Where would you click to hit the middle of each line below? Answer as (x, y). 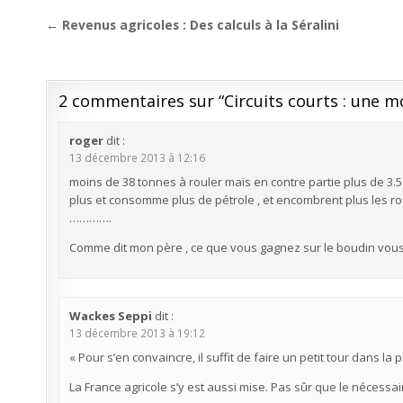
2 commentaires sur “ (142, 101)
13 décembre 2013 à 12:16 (137, 158)
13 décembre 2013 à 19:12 (137, 332)
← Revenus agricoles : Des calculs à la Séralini (193, 25)
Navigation (115, 27)
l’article (92, 77)
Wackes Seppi (110, 315)
